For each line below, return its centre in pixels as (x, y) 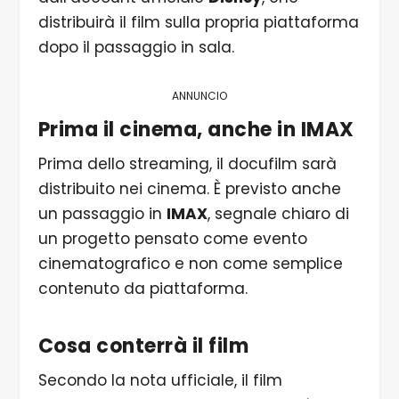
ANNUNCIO (199, 96)
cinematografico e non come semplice (190, 264)
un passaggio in (102, 214)
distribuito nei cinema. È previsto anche (189, 189)
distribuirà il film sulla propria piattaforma (198, 22)
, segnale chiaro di (278, 214)
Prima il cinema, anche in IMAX (196, 130)
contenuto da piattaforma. (142, 289)
